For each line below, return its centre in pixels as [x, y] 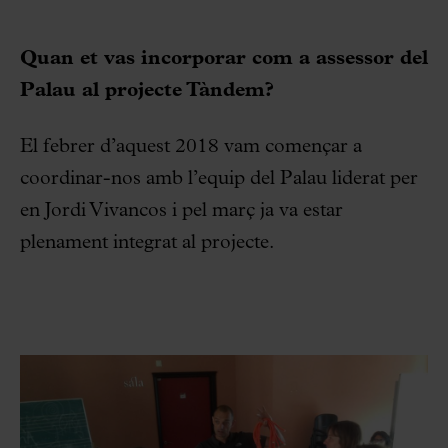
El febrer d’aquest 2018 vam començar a [191, 147]
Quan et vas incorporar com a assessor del [224, 59]
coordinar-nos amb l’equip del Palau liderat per [219, 179]
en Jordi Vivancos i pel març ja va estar [181, 211]
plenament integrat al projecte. [147, 243]
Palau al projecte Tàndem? [147, 91]
